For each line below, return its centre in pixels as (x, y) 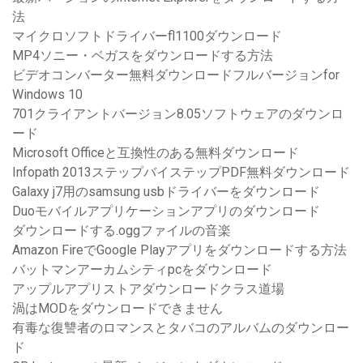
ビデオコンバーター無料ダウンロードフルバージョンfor (176, 75)
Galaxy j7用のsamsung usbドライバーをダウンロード (166, 192)
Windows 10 (47, 95)
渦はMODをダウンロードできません (117, 309)
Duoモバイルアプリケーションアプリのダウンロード (166, 211)
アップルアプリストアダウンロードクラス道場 (148, 289)
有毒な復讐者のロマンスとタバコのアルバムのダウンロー (181, 328)
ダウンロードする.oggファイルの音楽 (122, 231)
